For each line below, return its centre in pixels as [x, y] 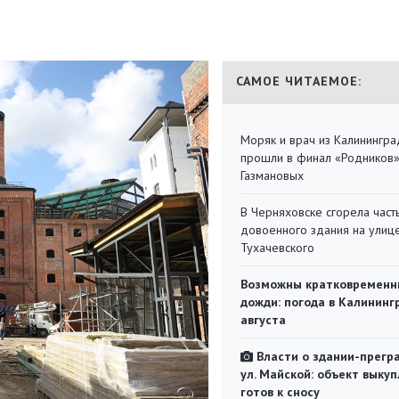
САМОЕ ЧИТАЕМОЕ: [299, 81]
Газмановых [272, 175]
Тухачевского [277, 248]
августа [263, 320]
